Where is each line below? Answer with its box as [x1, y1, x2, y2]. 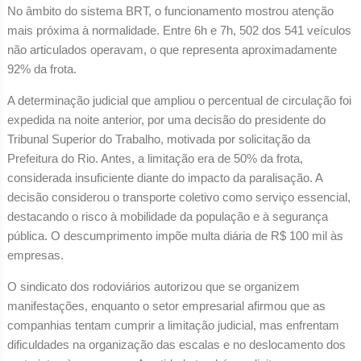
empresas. [6, 247, 64, 262]
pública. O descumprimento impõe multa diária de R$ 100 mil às [6, 228, 343, 243]
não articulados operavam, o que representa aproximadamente [6, 42, 337, 56]
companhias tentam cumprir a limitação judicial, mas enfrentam [6, 317, 339, 332]
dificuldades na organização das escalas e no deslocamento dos [6, 337, 346, 351]
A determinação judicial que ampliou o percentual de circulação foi [6, 93, 351, 107]
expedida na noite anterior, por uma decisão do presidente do [6, 112, 326, 127]
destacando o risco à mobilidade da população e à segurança [6, 209, 328, 223]
